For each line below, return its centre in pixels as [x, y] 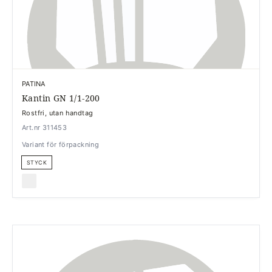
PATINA [34, 83]
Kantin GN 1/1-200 [61, 98]
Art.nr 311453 [45, 127]
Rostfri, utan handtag [58, 113]
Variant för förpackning [61, 144]
